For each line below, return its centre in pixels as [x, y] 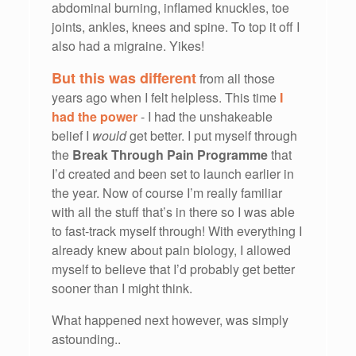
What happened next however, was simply [170, 320]
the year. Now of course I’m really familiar [167, 193]
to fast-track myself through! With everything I [177, 231]
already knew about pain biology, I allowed [171, 250]
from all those [237, 79]
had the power [95, 117]
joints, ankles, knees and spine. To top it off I [176, 27]
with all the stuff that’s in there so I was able [173, 212]
